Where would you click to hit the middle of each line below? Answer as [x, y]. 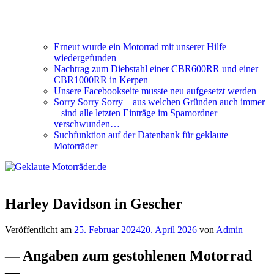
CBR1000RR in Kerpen [101, 80]
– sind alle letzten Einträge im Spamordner [135, 113]
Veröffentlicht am [39, 229]
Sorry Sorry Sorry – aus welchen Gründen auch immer [159, 102]
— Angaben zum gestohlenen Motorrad [128, 255]
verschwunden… [87, 124]
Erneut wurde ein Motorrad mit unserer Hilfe [140, 47]
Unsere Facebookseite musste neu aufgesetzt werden [155, 91]
